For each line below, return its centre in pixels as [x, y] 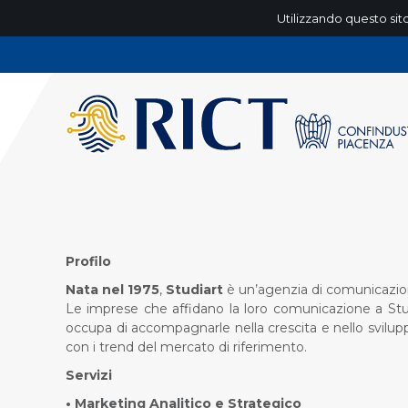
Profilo [88, 261]
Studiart [194, 290]
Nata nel [95, 290]
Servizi [89, 375]
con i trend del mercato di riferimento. [186, 347]
